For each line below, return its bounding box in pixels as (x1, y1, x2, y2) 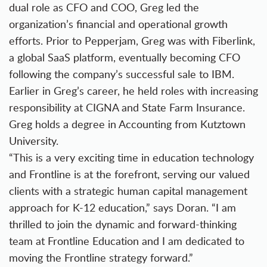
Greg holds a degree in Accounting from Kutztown (9, 117, 246, 131)
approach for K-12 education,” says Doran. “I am (9, 200, 236, 215)
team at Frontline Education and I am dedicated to (9, 234, 244, 248)
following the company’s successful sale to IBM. (9, 67, 234, 81)
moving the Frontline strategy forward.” (9, 250, 193, 265)
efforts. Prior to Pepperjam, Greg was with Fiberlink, (9, 33, 255, 48)
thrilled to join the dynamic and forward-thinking (9, 217, 237, 231)
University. (9, 133, 58, 148)
